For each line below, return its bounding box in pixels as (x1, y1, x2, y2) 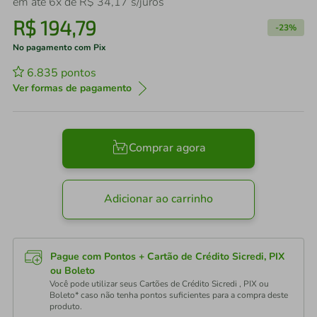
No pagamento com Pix (13, 42, 106, 53)
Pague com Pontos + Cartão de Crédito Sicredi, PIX (50, 250, 284, 263)
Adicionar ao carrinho (104, 191, 213, 207)
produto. (50, 301, 82, 312)
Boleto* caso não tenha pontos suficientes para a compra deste (50, 289, 288, 301)
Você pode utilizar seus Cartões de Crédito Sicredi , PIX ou (50, 278, 269, 289)
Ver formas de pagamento (13, 81, 132, 95)
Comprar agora (128, 140, 206, 156)
